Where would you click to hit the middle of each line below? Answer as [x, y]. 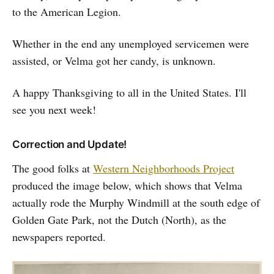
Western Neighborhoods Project [164, 168]
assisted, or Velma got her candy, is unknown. [114, 60]
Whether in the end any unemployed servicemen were [131, 43]
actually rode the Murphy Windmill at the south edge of [136, 202]
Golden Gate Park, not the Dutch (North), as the [119, 219]
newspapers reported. [59, 236]
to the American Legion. [67, 11]
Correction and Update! [70, 144]
